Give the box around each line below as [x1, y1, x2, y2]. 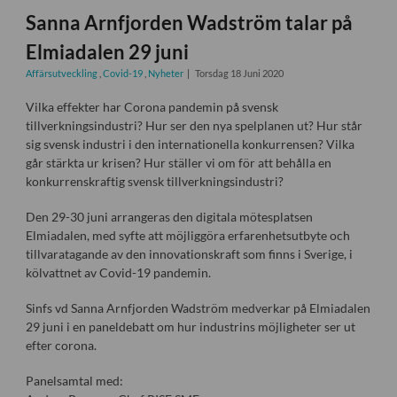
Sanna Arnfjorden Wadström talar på [25, 10, 353, 35]
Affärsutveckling [25, 66, 99, 79]
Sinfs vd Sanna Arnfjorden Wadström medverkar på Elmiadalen [25, 300, 370, 316]
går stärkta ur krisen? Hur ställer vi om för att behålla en [25, 154, 331, 170]
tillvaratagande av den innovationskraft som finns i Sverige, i [25, 245, 353, 261]
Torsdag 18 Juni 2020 [195, 66, 284, 79]
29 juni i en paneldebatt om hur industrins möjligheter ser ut [25, 319, 355, 335]
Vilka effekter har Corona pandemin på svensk [25, 98, 278, 114]
